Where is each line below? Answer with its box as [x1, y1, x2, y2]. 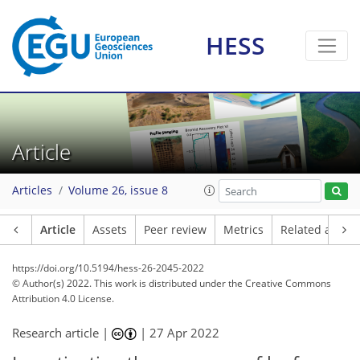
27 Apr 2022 [149, 325, 220, 341]
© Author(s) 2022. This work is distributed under [12, 276, 228, 290]
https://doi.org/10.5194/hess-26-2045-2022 [12, 261, 204, 275]
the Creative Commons [228, 276, 331, 290]
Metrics [223, 223, 264, 237]
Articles [12, 183, 52, 198]
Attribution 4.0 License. [12, 292, 114, 305]
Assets [92, 223, 127, 237]
